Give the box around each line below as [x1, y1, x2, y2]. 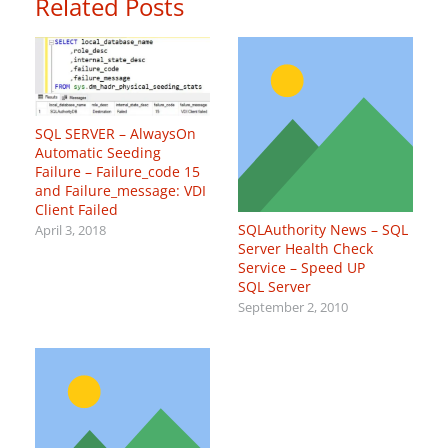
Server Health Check [238, 239, 373, 259]
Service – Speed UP [238, 258, 365, 278]
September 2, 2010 [238, 299, 348, 317]
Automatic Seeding [35, 143, 161, 163]
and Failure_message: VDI [35, 181, 206, 201]
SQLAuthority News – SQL [238, 220, 408, 240]
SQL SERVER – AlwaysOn [35, 124, 196, 144]
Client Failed [35, 200, 118, 220]
